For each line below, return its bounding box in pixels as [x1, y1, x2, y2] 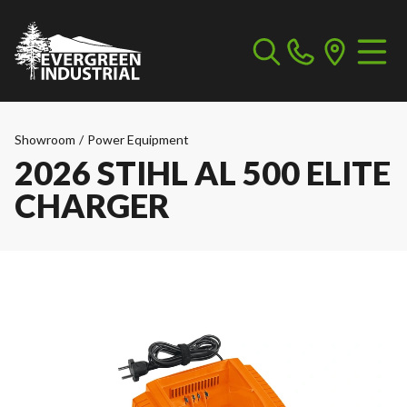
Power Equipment [87, 132, 189, 147]
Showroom [15, 132, 75, 147]
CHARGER [15, 185, 170, 225]
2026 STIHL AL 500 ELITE [15, 153, 391, 193]
